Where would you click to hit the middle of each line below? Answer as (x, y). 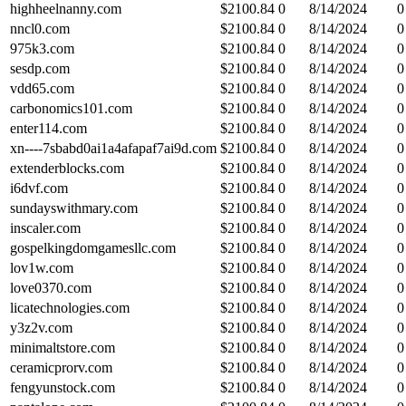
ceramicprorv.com (61, 367)
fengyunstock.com (63, 387)
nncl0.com (40, 28)
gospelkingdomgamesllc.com (93, 247)
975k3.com (42, 48)
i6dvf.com (39, 188)
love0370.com (51, 287)
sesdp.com (40, 68)
